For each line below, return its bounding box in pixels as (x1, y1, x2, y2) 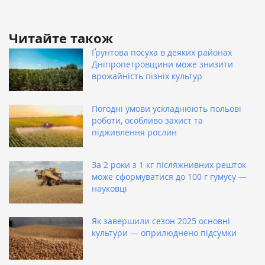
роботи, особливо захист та (92, 115, 203, 127)
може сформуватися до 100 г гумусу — (92, 171, 247, 183)
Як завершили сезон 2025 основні (92, 215, 230, 227)
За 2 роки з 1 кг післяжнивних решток (92, 159, 246, 171)
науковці (92, 183, 127, 195)
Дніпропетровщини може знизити (92, 59, 233, 70)
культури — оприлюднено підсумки (92, 227, 237, 239)
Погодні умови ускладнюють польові (92, 103, 241, 115)
